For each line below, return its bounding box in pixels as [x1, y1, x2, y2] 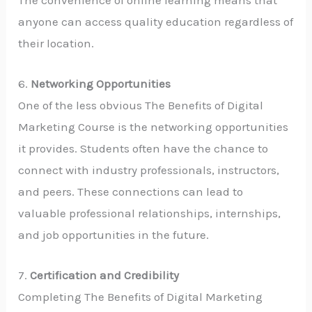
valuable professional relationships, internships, [18, 205, 281, 220]
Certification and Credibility [30, 268, 180, 282]
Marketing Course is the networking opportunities [18, 119, 289, 134]
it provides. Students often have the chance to [18, 141, 269, 155]
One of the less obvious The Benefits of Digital [18, 97, 264, 112]
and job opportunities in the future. [18, 227, 210, 242]
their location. [18, 36, 95, 50]
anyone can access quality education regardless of [18, 14, 294, 29]
